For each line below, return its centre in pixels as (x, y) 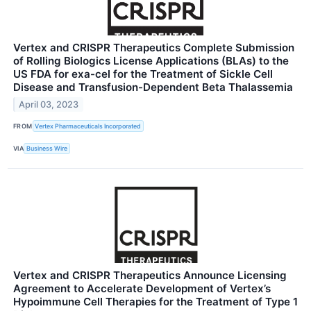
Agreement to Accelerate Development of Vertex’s (142, 288)
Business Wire (47, 149)
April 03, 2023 (49, 105)
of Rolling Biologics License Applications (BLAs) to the (151, 61)
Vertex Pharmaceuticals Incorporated (88, 126)
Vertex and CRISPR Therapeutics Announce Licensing (150, 275)
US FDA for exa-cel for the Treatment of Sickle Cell (143, 74)
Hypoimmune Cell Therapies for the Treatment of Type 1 (155, 301)
